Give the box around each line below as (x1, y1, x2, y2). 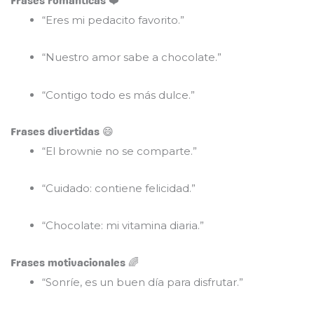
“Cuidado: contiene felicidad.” (42, 182, 196, 195)
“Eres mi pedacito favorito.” (42, 13, 184, 27)
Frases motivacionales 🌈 (11, 256, 139, 269)
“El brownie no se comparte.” (42, 144, 197, 158)
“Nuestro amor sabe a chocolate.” (42, 50, 221, 64)
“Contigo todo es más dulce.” (42, 88, 195, 102)
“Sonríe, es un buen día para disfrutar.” (42, 275, 243, 289)
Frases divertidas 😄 (11, 125, 114, 138)
